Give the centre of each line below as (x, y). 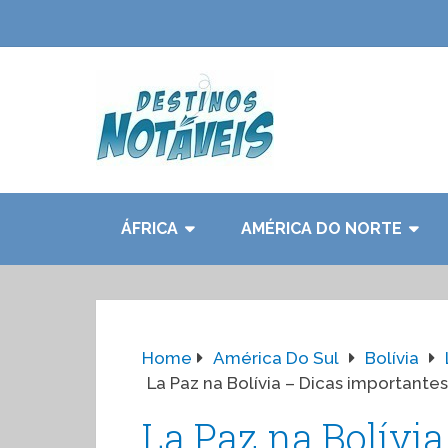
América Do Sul (276, 358)
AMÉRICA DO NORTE (321, 228)
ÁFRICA (149, 228)
